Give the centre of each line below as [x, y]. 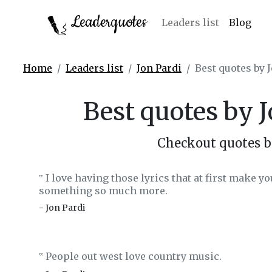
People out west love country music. [132, 256]
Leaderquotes [107, 22]
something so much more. [103, 191]
